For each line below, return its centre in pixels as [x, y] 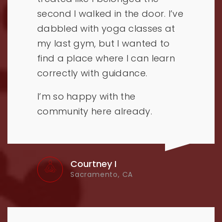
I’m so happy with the [86, 96]
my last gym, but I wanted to [104, 43]
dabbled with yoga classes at [106, 28]
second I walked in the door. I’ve [110, 13]
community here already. [95, 111]
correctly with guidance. [92, 73]
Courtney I [93, 164]
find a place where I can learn [106, 58]
